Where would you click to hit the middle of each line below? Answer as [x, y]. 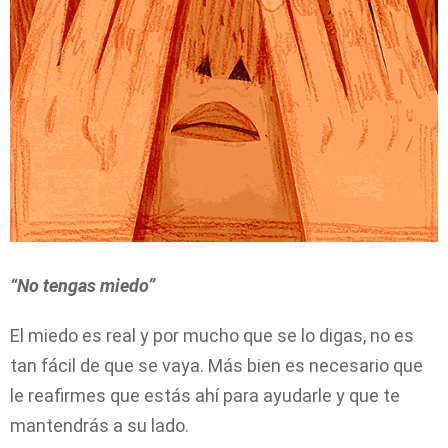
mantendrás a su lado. [99, 426]
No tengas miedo [82, 286]
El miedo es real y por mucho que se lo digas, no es [212, 336]
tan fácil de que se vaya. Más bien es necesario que [216, 366]
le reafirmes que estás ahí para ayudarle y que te [205, 396]
